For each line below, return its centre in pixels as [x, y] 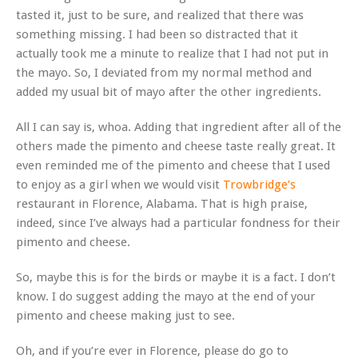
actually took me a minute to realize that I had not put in [172, 53]
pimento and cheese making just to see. [125, 315]
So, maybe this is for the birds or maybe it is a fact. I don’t [176, 277]
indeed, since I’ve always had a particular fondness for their [178, 223]
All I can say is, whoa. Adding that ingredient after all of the [179, 127]
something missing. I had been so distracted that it [157, 34]
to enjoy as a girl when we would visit [119, 184]
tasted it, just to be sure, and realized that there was [160, 15]
